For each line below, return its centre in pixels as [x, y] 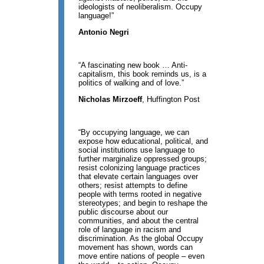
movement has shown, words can [136, 247]
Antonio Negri [104, 32]
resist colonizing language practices [140, 168]
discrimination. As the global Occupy [141, 239]
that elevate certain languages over [138, 177]
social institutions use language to [137, 150]
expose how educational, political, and [143, 141]
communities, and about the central [139, 221]
